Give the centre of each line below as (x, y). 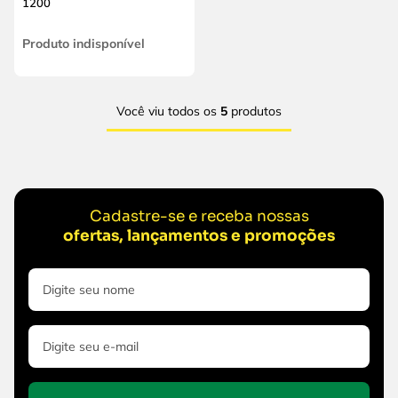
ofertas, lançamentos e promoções (199, 235)
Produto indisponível (83, 43)
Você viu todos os (168, 111)
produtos (255, 111)
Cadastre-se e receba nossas (199, 216)
